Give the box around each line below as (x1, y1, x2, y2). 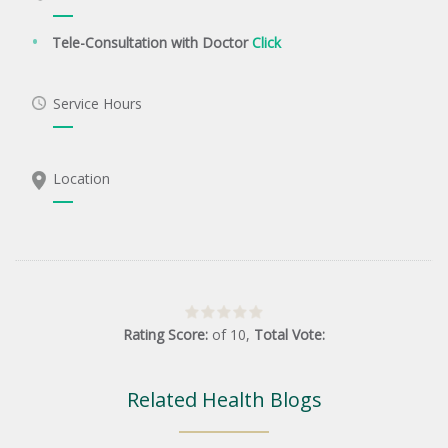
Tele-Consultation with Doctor (52, 33, 252, 53)
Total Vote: (254, 325, 325, 345)
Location (52, 169, 110, 189)
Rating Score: (123, 325, 212, 345)
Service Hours (52, 93, 142, 113)
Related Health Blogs (126, 385, 322, 413)
